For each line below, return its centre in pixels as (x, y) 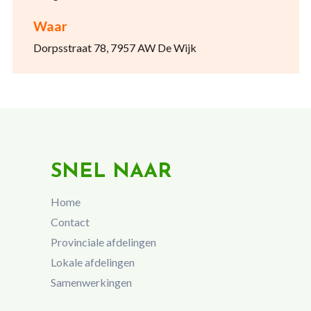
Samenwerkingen (91, 282)
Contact (70, 222)
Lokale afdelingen (92, 262)
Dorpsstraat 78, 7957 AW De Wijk (115, 48)
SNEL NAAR (111, 172)
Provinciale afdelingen (103, 242)
